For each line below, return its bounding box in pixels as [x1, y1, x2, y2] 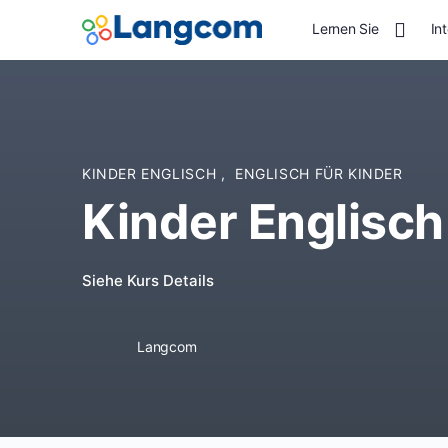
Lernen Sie [312, 20, 379, 37]
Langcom [137, 338, 197, 356]
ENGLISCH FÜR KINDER [235, 165, 403, 182]
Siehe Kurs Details [82, 271, 214, 290]
